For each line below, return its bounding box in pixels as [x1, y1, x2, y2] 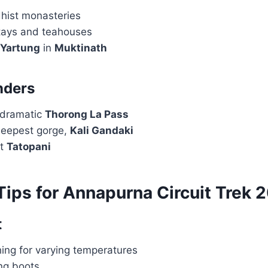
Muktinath [54, 42, 107, 54]
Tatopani [7, 141, 51, 153]
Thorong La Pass [45, 108, 129, 121]
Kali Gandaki [70, 124, 133, 137]
